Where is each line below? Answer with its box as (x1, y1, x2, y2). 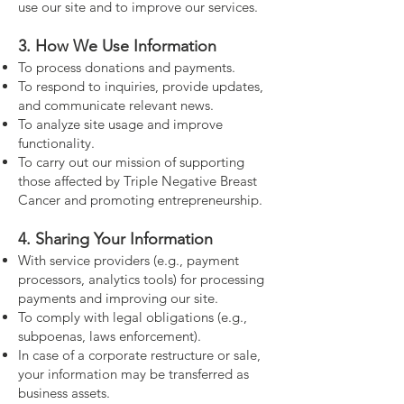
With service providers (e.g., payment (18, 252, 239, 269)
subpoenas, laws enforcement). (18, 327, 201, 344)
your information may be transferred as (18, 365, 249, 382)
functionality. (18, 134, 95, 151)
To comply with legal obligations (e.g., (18, 308, 247, 326)
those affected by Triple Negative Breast (18, 172, 257, 189)
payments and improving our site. (18, 289, 218, 307)
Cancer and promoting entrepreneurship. (18, 191, 262, 208)
